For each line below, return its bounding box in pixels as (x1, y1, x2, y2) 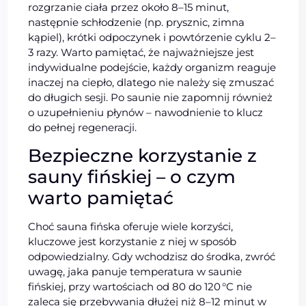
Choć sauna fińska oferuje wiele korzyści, (28, 219, 234, 233)
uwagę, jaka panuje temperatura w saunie (28, 264, 242, 278)
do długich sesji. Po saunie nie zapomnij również (28, 90, 273, 104)
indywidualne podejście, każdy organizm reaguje (28, 60, 277, 74)
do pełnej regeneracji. (28, 120, 137, 134)
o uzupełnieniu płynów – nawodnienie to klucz (28, 105, 264, 119)
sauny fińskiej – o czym (28, 165, 236, 188)
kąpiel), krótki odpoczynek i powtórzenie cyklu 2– (28, 30, 277, 44)
